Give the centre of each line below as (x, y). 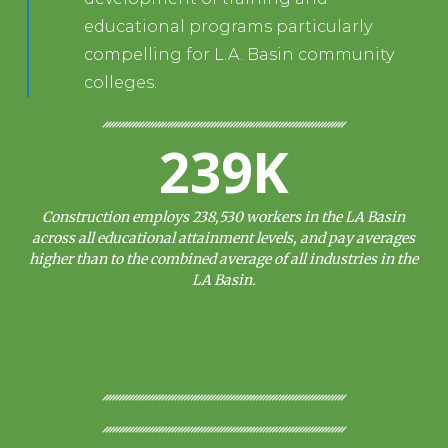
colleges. (121, 82)
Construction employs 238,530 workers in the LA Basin (224, 216)
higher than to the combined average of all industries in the (224, 258)
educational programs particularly (228, 26)
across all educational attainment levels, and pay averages (224, 237)
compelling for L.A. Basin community (239, 54)
